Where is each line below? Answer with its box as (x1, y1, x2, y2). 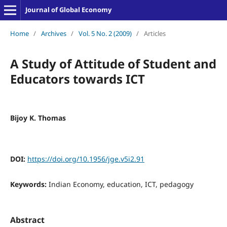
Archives (41, 28, 66, 38)
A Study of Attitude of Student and (10, 55, 216, 72)
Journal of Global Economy (25, 5, 111, 14)
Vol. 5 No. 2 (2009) (78, 28, 132, 38)
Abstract (10, 214, 45, 225)
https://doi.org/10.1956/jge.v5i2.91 (27, 154, 144, 164)
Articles (143, 28, 166, 38)
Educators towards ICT (10, 70, 145, 87)
